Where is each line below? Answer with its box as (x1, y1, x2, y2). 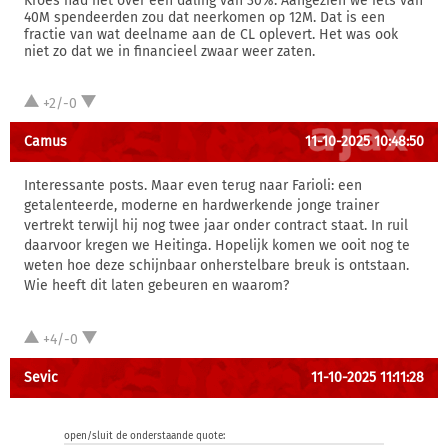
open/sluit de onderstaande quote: (64, 430, 225, 442)
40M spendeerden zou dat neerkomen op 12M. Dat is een (24, 9, 385, 26)
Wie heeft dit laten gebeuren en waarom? (24, 277, 289, 294)
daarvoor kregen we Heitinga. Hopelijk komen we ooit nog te (24, 237, 410, 254)
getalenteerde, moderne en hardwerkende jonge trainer (24, 197, 379, 214)
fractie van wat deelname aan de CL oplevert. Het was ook (24, 26, 398, 43)
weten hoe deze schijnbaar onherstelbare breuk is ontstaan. (24, 257, 409, 274)
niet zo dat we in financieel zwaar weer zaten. (24, 43, 315, 60)
